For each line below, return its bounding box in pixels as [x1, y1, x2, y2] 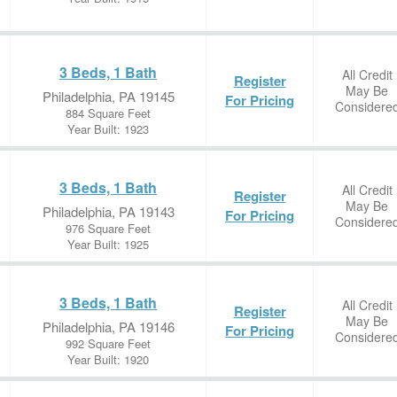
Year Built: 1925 [67, 236, 149, 253]
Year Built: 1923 [67, 121, 149, 137]
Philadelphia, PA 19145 [42, 87, 175, 105]
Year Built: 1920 [67, 351, 149, 368]
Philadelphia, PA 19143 [42, 202, 175, 221]
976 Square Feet [66, 220, 151, 237]
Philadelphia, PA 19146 [42, 317, 175, 336]
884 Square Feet [66, 105, 151, 121]
